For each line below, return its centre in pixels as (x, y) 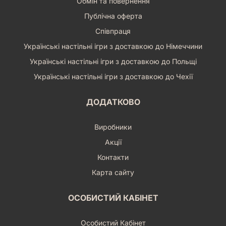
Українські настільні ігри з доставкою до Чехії (113, 76)
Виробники (113, 127)
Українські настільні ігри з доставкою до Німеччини (113, 46)
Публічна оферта (113, 16)
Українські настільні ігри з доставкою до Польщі (113, 61)
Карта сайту (113, 172)
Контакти (113, 157)
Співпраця (113, 31)
